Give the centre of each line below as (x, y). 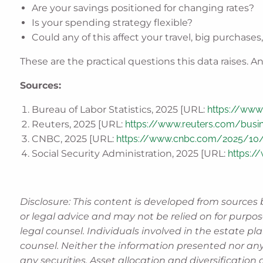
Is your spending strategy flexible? (112, 23)
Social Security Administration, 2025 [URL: (130, 154)
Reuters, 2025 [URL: (79, 124)
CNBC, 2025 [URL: (74, 139)
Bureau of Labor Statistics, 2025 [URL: (120, 110)
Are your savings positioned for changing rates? (143, 8)
